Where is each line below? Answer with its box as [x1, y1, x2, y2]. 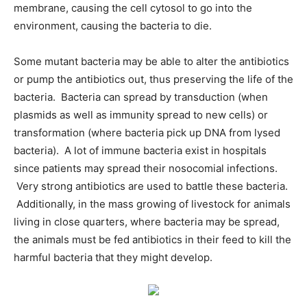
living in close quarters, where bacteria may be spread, [14, 214, 280, 228]
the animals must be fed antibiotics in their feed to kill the [14, 232, 291, 246]
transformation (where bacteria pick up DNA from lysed [14, 125, 280, 139]
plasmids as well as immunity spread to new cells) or [14, 108, 268, 121]
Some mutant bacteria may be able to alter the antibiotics [14, 54, 289, 68]
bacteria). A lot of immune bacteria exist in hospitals [14, 143, 267, 157]
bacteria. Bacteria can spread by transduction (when [14, 90, 268, 103]
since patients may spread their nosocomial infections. [14, 161, 278, 175]
